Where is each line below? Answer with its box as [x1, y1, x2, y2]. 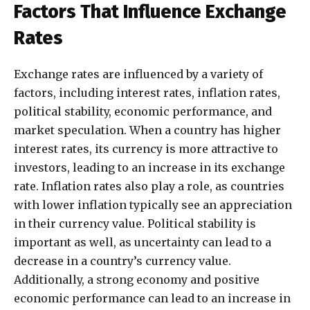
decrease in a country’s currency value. [14, 254, 231, 268]
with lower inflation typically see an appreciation [14, 198, 292, 212]
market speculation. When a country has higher [14, 123, 281, 138]
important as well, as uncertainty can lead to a [14, 235, 271, 250]
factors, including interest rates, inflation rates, [14, 86, 280, 100]
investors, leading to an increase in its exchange [14, 161, 285, 175]
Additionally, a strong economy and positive [14, 273, 259, 287]
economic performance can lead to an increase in [14, 291, 291, 306]
